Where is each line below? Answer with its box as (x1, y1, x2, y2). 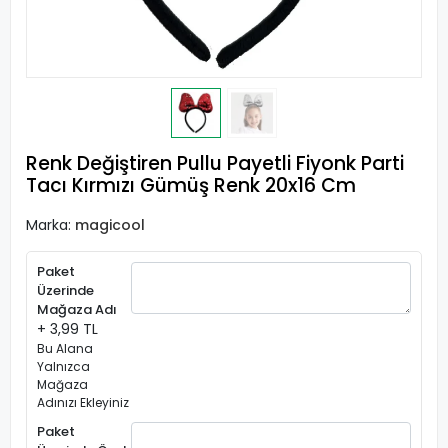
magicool (75, 215, 145, 235)
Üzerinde (37, 281, 94, 300)
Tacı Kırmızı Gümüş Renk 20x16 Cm (26, 172, 356, 199)
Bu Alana (37, 340, 93, 357)
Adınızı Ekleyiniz (37, 394, 129, 411)
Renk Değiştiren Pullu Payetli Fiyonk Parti (26, 150, 404, 177)
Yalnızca (37, 358, 90, 375)
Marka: (26, 215, 75, 235)
